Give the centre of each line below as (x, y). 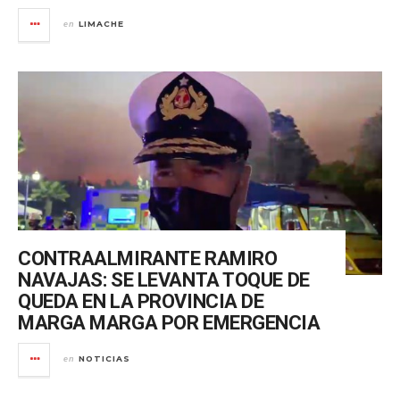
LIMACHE (101, 23)
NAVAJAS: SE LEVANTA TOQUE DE (164, 279)
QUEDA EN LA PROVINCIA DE (141, 301)
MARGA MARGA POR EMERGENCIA (169, 322)
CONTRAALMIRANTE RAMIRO (148, 258)
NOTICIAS (104, 358)
